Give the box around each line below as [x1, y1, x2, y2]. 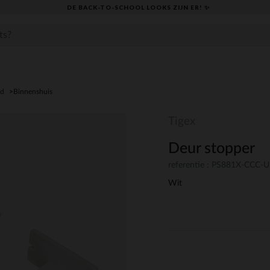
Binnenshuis [13, 88, 52, 95]
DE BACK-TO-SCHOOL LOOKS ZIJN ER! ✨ [67, 3, 210, 11]
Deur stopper [168, 141, 255, 156]
